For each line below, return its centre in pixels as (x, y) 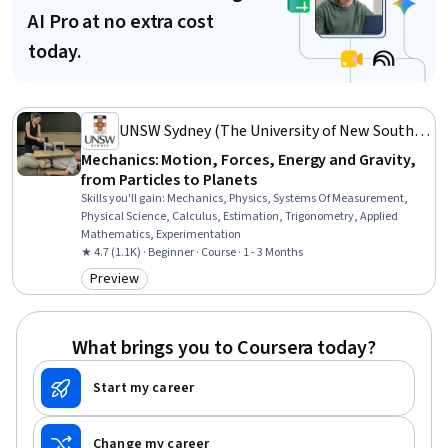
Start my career (144, 388)
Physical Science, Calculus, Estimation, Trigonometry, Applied (239, 216)
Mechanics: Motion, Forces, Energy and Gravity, (248, 160)
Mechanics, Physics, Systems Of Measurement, (287, 198)
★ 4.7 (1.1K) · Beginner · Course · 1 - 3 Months (192, 252)
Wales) (142, 155)
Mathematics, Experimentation (161, 234)
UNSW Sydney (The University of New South (266, 131)
